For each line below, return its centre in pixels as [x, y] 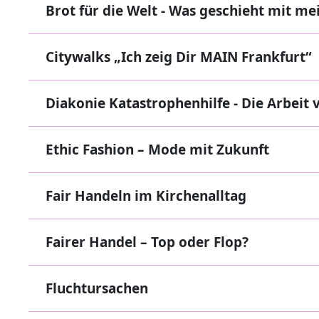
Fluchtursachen [97, 288]
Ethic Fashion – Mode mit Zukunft [157, 150]
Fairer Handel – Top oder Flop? [147, 242]
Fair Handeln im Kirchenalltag [146, 196]
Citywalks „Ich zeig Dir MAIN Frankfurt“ [178, 57]
